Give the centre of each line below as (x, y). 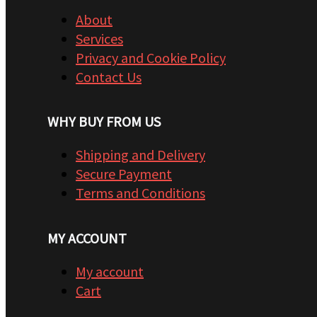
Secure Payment (124, 174)
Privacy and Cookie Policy (151, 57)
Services (99, 38)
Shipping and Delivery (140, 155)
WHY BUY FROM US (104, 122)
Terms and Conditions (140, 193)
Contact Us (109, 76)
